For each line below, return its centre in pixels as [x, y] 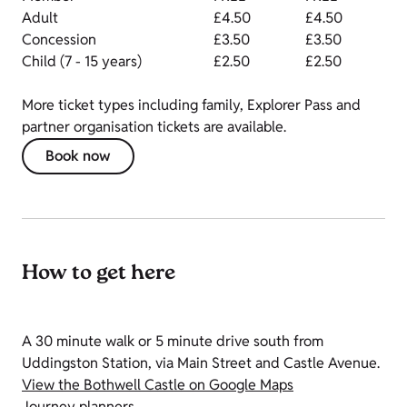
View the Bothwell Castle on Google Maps [158, 385]
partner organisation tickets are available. [154, 127]
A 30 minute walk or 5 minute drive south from [173, 342]
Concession [59, 40]
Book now [78, 156]
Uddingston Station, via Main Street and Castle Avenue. [203, 363]
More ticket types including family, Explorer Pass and [191, 105]
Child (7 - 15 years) [82, 62]
